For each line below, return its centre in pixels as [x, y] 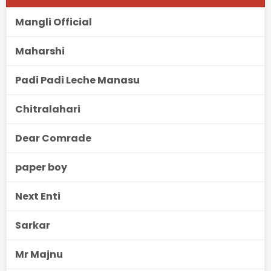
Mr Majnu [39, 254]
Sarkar [33, 225]
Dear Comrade [53, 138]
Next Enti [38, 196]
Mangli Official [54, 22]
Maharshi [40, 51]
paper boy [41, 167]
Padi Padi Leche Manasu [77, 80]
